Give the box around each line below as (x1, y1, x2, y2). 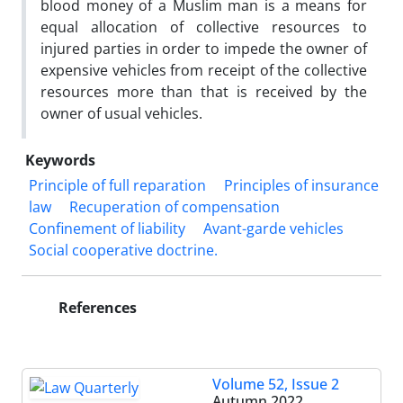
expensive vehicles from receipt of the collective (40, 59, 367, 80)
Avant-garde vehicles (203, 218, 344, 238)
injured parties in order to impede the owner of (40, 38, 367, 58)
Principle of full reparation (29, 175, 206, 195)
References (55, 297, 137, 318)
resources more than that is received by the (40, 81, 367, 102)
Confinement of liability (29, 218, 185, 238)
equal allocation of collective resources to (40, 16, 367, 37)
